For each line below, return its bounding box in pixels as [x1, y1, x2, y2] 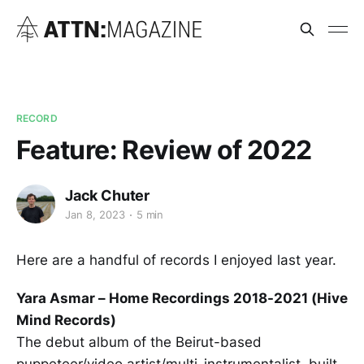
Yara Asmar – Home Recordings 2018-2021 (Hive [16, 289, 348, 306]
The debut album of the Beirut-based [16, 333, 262, 350]
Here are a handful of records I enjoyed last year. [16, 251, 336, 268]
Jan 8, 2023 [65, 208, 125, 222]
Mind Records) [16, 311, 116, 328]
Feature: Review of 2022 [16, 133, 312, 166]
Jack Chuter [65, 186, 150, 204]
